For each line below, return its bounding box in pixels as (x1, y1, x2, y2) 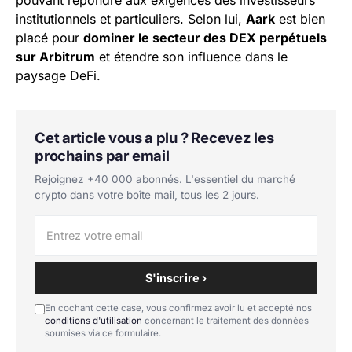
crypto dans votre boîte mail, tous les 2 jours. (35, 189, 259, 201)
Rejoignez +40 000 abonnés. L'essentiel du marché (35, 173, 295, 185)
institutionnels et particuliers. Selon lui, (16, 11, 246, 27)
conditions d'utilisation (45, 315, 142, 326)
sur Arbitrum (16, 49, 95, 64)
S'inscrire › (145, 271, 207, 284)
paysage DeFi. (16, 68, 101, 83)
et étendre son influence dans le (95, 49, 288, 64)
